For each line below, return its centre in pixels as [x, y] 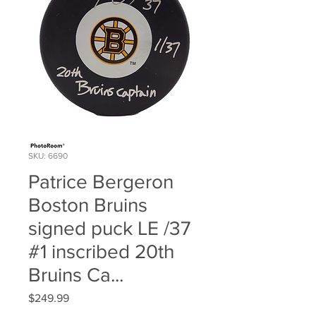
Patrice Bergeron [101, 182]
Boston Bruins [88, 205]
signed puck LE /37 [109, 229]
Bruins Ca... [76, 275]
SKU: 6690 [48, 156]
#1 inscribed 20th [101, 252]
